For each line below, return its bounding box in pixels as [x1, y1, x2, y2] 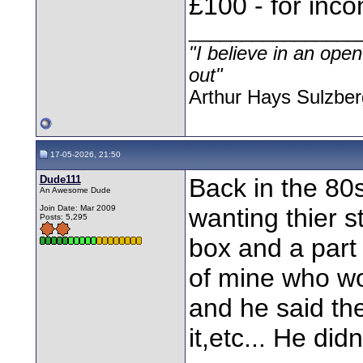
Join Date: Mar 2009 [39, 203, 116, 212]
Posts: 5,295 [39, 211, 88, 221]
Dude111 [39, 173, 81, 186]
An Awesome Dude [39, 185, 111, 194]
